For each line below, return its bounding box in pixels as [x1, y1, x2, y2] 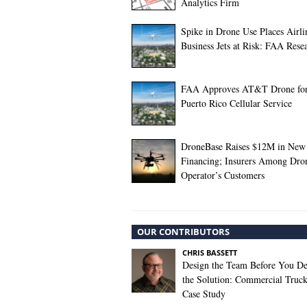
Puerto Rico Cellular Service [181, 97, 292, 110]
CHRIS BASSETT [182, 247, 237, 258]
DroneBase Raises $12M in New [181, 140, 306, 153]
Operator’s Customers [181, 169, 265, 182]
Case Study [182, 287, 225, 300]
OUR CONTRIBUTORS [137, 225, 230, 238]
